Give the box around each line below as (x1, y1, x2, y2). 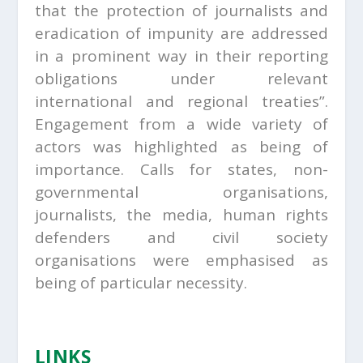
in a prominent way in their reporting (34, 45, 329, 67)
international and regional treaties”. (34, 91, 329, 113)
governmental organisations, (34, 181, 329, 203)
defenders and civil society (34, 227, 329, 249)
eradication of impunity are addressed (34, 23, 329, 45)
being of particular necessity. (34, 272, 251, 294)
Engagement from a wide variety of (34, 113, 329, 135)
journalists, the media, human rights (34, 204, 329, 226)
